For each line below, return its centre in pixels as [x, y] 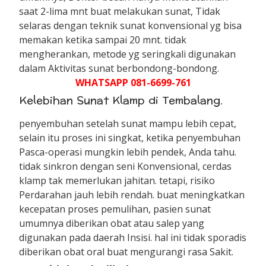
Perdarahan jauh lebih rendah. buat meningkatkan [132, 194]
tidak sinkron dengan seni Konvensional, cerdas [126, 166]
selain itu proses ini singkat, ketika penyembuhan [130, 137]
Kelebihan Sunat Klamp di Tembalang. [121, 100]
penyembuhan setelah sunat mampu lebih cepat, [128, 123]
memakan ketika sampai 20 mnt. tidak [103, 39]
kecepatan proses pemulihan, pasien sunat [115, 209]
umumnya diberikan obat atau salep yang [112, 223]
